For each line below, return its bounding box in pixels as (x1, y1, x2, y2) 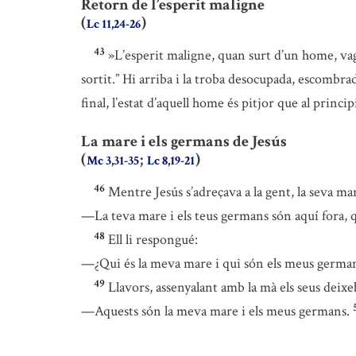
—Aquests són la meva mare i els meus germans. (81, 302, 350, 321)
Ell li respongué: (108, 230, 198, 250)
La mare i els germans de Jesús (81, 131, 287, 153)
